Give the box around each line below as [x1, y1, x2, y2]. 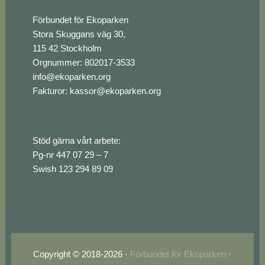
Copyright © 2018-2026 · [33, 248, 131, 259]
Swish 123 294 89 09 [32, 163, 113, 174]
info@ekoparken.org [32, 71, 111, 82]
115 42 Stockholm [32, 43, 102, 53]
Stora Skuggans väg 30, [32, 28, 125, 39]
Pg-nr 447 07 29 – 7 [32, 149, 108, 160]
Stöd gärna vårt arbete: [32, 135, 121, 146]
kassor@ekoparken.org [69, 85, 161, 96]
